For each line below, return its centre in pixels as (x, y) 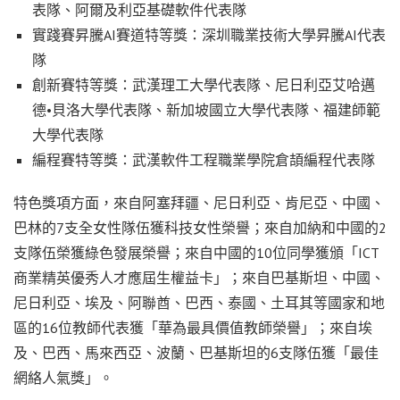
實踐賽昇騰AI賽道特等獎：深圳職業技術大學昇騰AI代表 (208, 34)
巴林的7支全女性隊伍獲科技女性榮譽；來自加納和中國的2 (200, 227)
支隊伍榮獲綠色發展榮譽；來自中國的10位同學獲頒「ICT (196, 252)
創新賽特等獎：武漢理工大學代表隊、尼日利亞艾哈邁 (203, 84)
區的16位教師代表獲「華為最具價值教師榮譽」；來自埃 (193, 327)
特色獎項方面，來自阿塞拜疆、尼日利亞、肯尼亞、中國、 (199, 202)
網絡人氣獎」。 (63, 377)
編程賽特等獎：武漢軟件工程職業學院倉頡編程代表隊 (203, 159)
